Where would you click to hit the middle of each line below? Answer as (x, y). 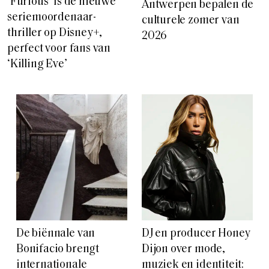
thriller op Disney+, (55, 33)
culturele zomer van (191, 20)
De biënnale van (56, 234)
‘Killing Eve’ (37, 64)
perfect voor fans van (59, 49)
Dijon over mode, (183, 249)
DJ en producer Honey (196, 234)
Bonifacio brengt (58, 249)
